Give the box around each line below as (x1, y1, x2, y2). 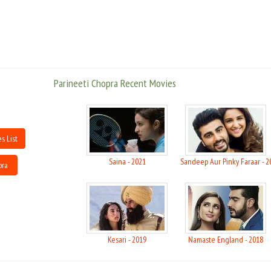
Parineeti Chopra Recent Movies (54, 76, 176, 90)
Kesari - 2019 (108, 234, 146, 245)
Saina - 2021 (108, 156, 146, 167)
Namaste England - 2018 (188, 234, 263, 245)
